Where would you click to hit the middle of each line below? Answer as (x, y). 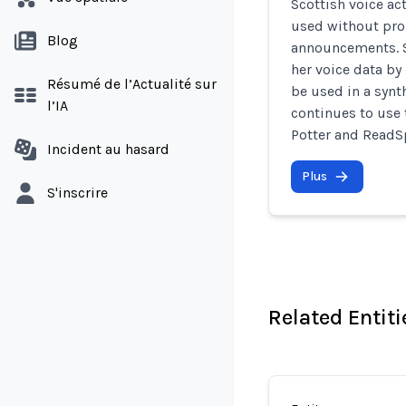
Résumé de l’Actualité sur (132, 84)
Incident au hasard (108, 149)
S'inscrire (77, 193)
